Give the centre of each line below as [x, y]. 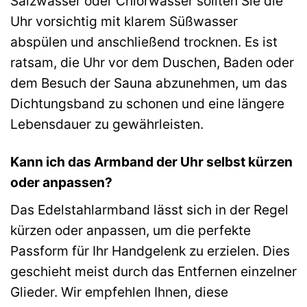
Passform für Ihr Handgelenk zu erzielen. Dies [150, 250]
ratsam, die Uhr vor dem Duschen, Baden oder [152, 63]
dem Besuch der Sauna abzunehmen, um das [149, 83]
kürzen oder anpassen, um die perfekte [131, 230]
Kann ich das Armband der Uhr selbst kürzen [151, 162]
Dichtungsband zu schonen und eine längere [147, 104]
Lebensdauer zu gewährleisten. [107, 124]
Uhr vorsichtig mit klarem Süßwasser [124, 22]
